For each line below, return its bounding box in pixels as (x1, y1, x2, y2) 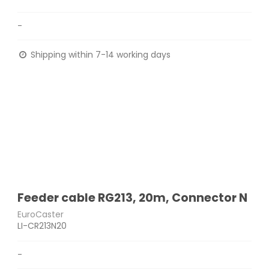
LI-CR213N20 (17, 220, 67, 232)
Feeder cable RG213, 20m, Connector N (17, 190, 248, 207)
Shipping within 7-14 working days (28, 49, 171, 61)
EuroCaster (17, 208, 64, 221)
